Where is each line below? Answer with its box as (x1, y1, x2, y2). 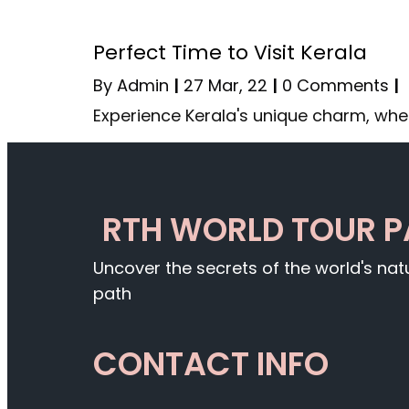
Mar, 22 (208, 74, 267, 98)
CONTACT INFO (93, 341, 329, 387)
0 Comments (282, 74, 389, 98)
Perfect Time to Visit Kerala (93, 38, 367, 68)
